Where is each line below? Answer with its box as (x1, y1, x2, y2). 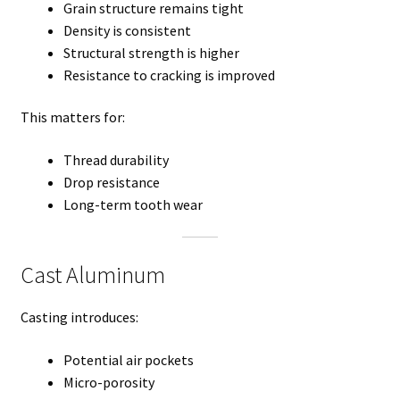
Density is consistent (62, 21, 191, 39)
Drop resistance (62, 173, 160, 192)
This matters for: (20, 108, 125, 127)
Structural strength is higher (62, 43, 239, 62)
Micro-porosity (62, 372, 154, 391)
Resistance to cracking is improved (62, 65, 275, 84)
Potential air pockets (62, 350, 194, 369)
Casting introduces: (20, 308, 138, 327)
